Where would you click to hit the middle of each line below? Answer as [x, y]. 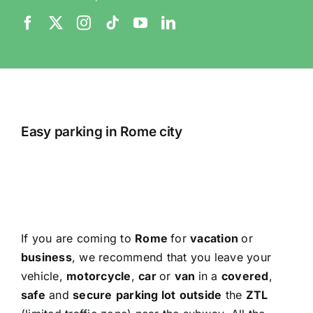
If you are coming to [78, 238]
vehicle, [44, 276]
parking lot [146, 294]
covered [245, 276]
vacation [216, 238]
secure [93, 294]
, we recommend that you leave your [172, 257]
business [46, 257]
